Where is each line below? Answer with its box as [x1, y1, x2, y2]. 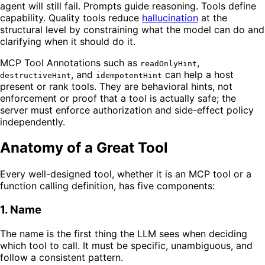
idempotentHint [96, 70, 162, 80]
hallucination [142, 11, 198, 24]
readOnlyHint [140, 59, 197, 68]
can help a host [162, 68, 234, 80]
